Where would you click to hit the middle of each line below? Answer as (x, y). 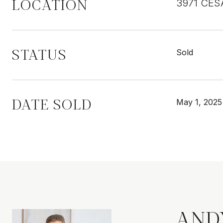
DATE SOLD (52, 105)
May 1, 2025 (199, 102)
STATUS (39, 55)
